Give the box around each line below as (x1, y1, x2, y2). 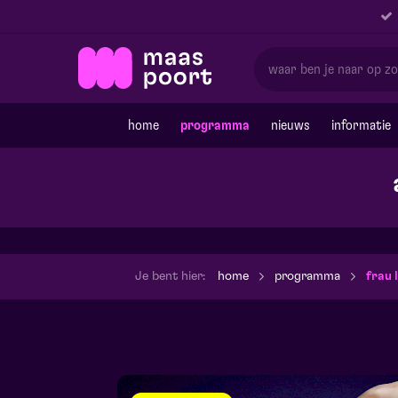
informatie (331, 118, 391, 132)
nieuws (271, 118, 310, 132)
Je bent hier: (135, 270, 205, 283)
